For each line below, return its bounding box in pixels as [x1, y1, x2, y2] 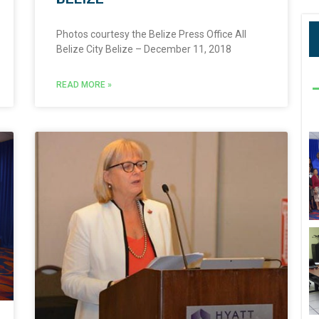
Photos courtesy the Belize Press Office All [56, 28, 246, 41]
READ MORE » [56, 80, 112, 90]
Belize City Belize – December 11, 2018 [56, 43, 231, 56]
